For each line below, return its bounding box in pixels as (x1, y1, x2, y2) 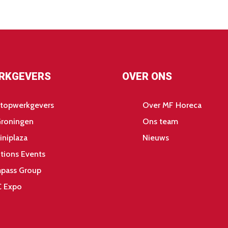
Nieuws (142, 133, 169, 143)
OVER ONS (122, 70, 172, 83)
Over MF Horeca (142, 100, 202, 110)
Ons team (142, 117, 178, 127)
